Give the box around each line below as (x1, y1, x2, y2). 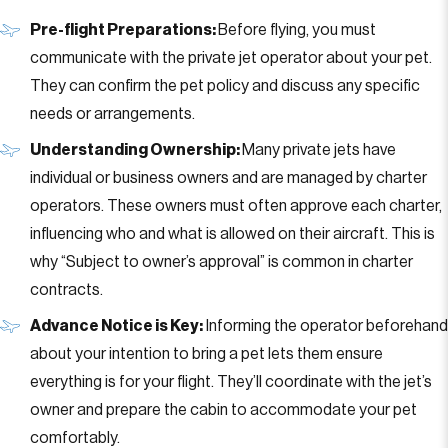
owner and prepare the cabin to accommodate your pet (30, 402, 417, 418)
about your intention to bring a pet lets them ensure (30, 346, 383, 362)
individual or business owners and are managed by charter (30, 170, 427, 186)
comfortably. (30, 430, 120, 446)
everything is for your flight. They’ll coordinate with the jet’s (30, 374, 432, 390)
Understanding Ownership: (30, 142, 242, 158)
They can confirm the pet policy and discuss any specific (30, 78, 420, 94)
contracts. (30, 282, 103, 298)
